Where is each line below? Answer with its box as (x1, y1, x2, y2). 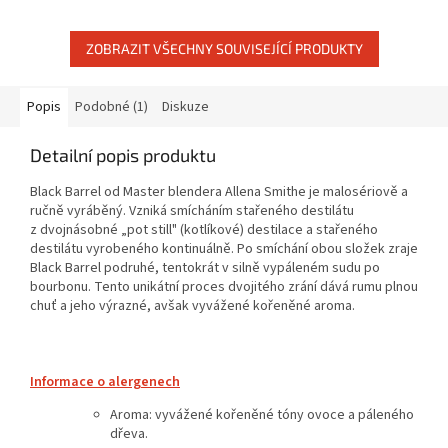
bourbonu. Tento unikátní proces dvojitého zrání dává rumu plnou (30, 276, 418, 297)
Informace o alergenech (30, 371, 180, 392)
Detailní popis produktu (30, 143, 216, 166)
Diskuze (162, 96, 209, 117)
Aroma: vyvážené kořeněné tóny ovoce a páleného (110, 404, 414, 425)
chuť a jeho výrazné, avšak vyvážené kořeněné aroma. (30, 295, 358, 316)
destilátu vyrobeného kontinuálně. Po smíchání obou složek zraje (30, 238, 418, 259)
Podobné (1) (75, 96, 148, 117)
